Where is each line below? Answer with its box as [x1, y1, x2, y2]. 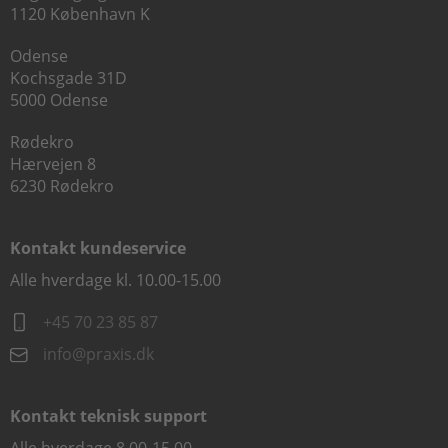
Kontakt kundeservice [10, 237, 186, 259]
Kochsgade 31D [10, 67, 127, 89]
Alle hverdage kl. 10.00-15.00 [10, 269, 221, 291]
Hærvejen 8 [10, 153, 96, 175]
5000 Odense [10, 89, 108, 111]
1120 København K [10, 3, 150, 25]
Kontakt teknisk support [10, 405, 207, 427]
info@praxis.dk [43, 343, 154, 365]
